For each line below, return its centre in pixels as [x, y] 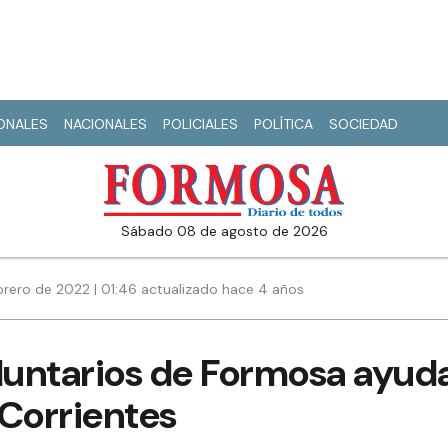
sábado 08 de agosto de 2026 [228, 231]
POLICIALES [200, 124]
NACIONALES [105, 124]
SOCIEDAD [363, 124]
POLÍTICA [283, 124]
